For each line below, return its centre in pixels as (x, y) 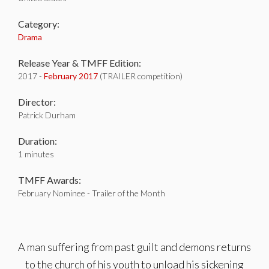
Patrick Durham (47, 115)
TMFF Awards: (50, 180)
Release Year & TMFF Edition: (80, 63)
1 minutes (36, 154)
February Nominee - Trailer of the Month (92, 193)
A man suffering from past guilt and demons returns (134, 247)
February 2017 (71, 76)
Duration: (38, 141)
